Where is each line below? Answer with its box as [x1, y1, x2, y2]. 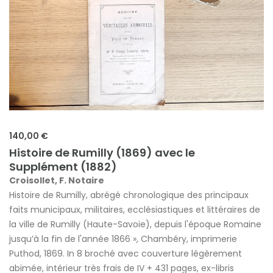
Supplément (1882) [9, 158, 117, 174]
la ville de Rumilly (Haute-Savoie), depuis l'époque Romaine [9, 218, 261, 230]
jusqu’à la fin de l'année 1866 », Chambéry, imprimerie [9, 232, 237, 245]
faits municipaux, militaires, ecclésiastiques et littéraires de [9, 203, 260, 216]
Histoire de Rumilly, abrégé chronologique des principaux [9, 188, 249, 201]
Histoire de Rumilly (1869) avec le [9, 144, 195, 160]
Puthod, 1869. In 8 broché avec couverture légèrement [9, 247, 242, 260]
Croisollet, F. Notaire [9, 174, 104, 186]
